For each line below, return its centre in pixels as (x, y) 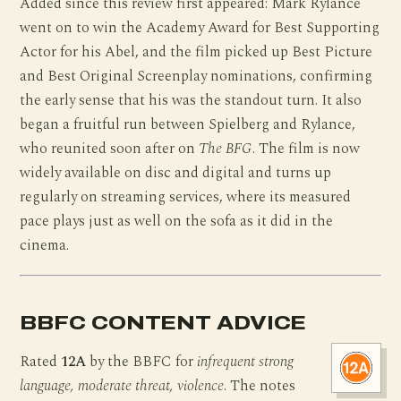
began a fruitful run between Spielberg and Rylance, (188, 124)
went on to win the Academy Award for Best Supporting (200, 28)
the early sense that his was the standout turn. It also (191, 100)
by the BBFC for (142, 362)
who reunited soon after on (110, 149)
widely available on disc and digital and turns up (176, 173)
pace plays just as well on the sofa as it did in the (177, 221)
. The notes (260, 386)
